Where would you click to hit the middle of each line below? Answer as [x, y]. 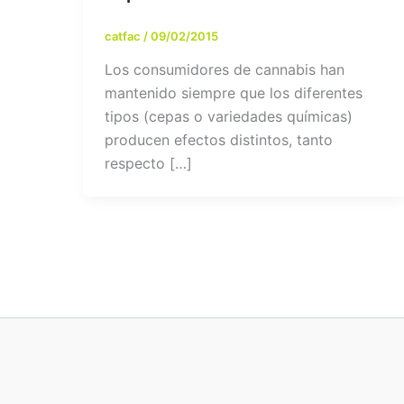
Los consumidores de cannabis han [225, 70]
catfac [124, 36]
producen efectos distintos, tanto [219, 140]
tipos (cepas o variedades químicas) [229, 117]
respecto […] [148, 164]
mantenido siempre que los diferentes [234, 93]
